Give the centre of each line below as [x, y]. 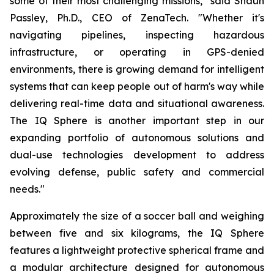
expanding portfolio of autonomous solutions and [137, 138]
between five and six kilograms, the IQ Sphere [137, 233]
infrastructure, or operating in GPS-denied [137, 52]
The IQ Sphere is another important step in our [137, 120]
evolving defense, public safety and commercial [137, 172]
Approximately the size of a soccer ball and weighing [137, 216]
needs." [27, 189]
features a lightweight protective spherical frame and [137, 250]
